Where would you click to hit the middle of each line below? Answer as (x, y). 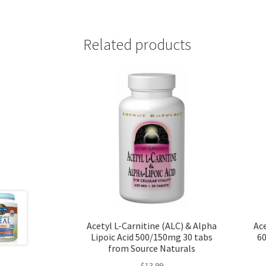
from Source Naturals (152, 248)
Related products (137, 44)
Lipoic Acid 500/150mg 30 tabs (152, 237)
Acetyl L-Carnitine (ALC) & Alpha (152, 225)
